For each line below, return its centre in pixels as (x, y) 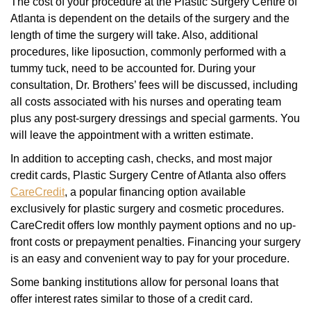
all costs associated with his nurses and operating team (146, 102)
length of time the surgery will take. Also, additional (134, 35)
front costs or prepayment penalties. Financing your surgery (155, 242)
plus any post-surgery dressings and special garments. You (155, 119)
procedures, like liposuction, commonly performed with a (148, 52)
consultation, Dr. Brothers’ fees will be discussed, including (154, 85)
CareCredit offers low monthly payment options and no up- (153, 226)
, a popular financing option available (155, 192)
